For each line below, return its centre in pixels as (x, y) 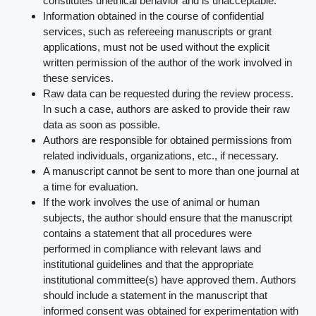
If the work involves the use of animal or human (152, 202)
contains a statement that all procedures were (148, 233)
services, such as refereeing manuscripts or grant (158, 31)
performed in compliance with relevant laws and (152, 248)
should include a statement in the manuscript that (156, 295)
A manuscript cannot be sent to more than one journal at (171, 171)
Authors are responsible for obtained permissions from (168, 140)
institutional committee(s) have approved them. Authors (170, 279)
